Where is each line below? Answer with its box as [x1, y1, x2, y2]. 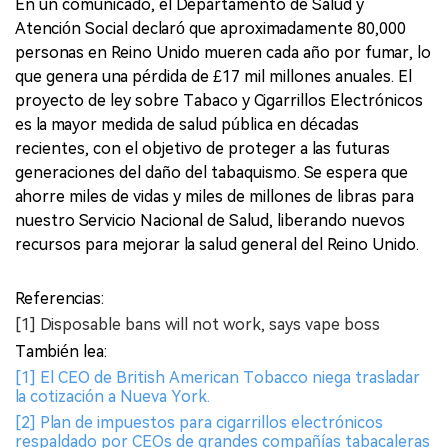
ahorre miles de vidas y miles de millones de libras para [15, 186, 414, 206]
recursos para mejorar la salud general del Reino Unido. [15, 234, 419, 254]
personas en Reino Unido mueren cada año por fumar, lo [15, 42, 431, 62]
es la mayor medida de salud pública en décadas [15, 114, 359, 134]
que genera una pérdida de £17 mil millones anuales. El [15, 66, 412, 86]
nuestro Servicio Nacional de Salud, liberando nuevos [15, 210, 405, 230]
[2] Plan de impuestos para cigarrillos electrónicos [15, 412, 383, 432]
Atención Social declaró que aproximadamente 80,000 [15, 18, 406, 38]
